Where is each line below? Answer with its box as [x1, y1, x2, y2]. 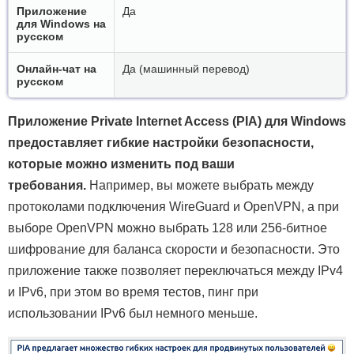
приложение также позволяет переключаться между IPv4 [8, 263, 343, 277]
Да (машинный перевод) [122, 62, 250, 75]
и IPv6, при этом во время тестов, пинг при [8, 284, 258, 299]
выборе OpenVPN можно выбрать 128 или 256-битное [8, 220, 327, 235]
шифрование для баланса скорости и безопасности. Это [8, 242, 340, 256]
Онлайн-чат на [17, 62, 96, 75]
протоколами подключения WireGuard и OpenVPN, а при [8, 199, 339, 213]
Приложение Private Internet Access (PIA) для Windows [8, 114, 346, 128]
